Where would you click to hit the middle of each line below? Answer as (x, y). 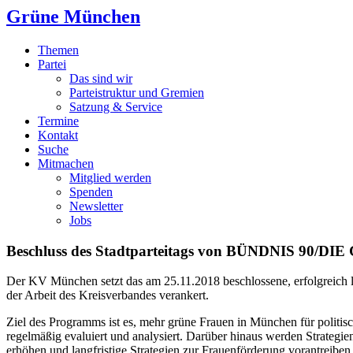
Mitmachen (66, 163)
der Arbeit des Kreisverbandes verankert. (108, 295)
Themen (58, 50)
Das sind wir (101, 78)
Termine (58, 121)
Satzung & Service (116, 106)
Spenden (91, 191)
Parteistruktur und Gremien (137, 92)
